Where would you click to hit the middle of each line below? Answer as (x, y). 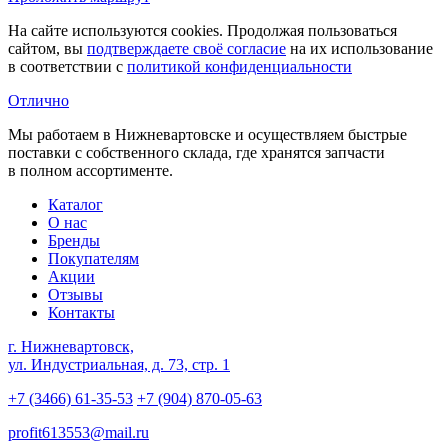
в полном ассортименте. (90, 170)
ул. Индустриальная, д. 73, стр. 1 (119, 364)
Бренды (74, 240)
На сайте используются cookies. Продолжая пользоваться (202, 30)
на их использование (359, 48)
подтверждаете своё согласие (186, 48)
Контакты (81, 312)
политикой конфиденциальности (239, 66)
